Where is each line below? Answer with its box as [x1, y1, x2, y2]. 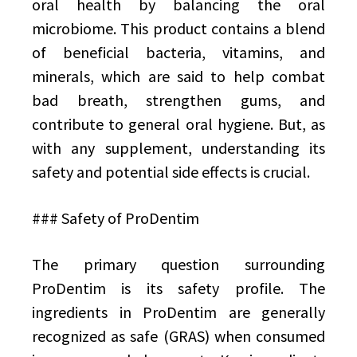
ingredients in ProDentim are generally [32, 302, 325, 322]
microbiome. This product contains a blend [32, 18, 325, 38]
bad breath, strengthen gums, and [32, 90, 325, 110]
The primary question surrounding [32, 254, 325, 274]
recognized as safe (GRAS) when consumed [32, 326, 325, 346]
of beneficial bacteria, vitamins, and [32, 42, 325, 62]
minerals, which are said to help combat [32, 66, 325, 86]
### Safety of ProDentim [32, 208, 199, 228]
